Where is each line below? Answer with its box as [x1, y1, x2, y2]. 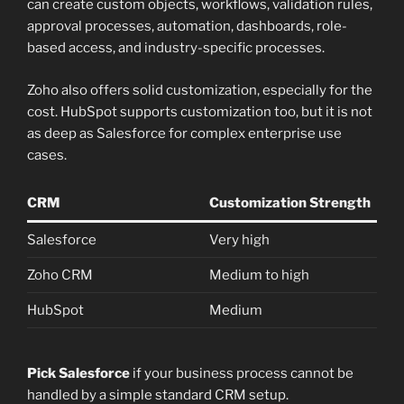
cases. [27, 146, 67, 163]
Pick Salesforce [27, 364, 130, 381]
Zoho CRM [27, 267, 93, 284]
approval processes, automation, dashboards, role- [27, 18, 347, 35]
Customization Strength [208, 195, 371, 212]
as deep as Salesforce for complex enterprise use [27, 124, 342, 142]
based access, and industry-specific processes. [27, 40, 325, 57]
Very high [208, 232, 270, 249]
